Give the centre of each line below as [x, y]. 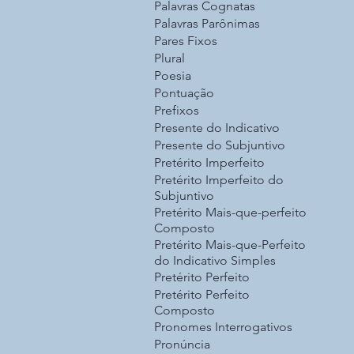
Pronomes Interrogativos [223, 327]
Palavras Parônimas [207, 24]
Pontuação [184, 93]
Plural [169, 58]
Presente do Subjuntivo [220, 145]
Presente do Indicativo [217, 128]
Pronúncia [182, 345]
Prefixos [177, 111]
